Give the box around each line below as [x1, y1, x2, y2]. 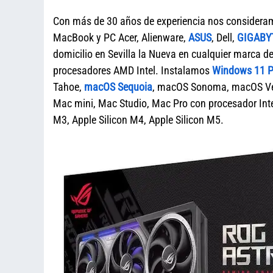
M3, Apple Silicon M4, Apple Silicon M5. [53, 113, 224, 126]
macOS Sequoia [84, 80, 152, 93]
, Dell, [211, 31, 237, 44]
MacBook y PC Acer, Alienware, [53, 31, 188, 44]
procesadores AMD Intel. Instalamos [53, 64, 212, 77]
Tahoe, [53, 80, 84, 93]
